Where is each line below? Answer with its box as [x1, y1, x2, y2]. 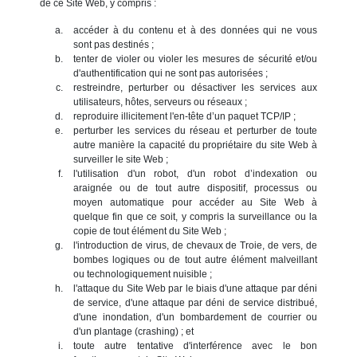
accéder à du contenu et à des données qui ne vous [73, 24, 317, 36]
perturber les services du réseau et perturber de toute [73, 124, 317, 136]
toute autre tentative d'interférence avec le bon [73, 339, 317, 351]
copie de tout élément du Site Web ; [73, 225, 226, 237]
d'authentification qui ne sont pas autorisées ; [73, 67, 268, 79]
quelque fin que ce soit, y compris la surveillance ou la [73, 210, 317, 222]
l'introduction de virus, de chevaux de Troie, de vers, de [73, 239, 317, 251]
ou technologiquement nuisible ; [73, 268, 212, 280]
